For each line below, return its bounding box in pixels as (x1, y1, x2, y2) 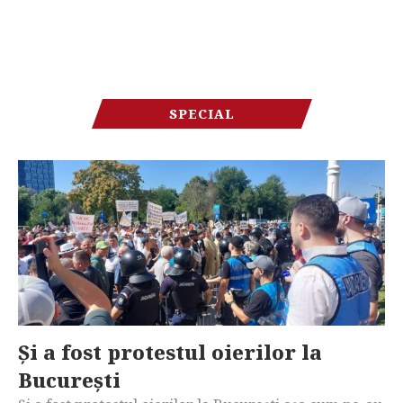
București (18, 365, 121, 393)
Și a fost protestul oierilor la (18, 337, 322, 365)
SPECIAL (168, 104, 235, 122)
